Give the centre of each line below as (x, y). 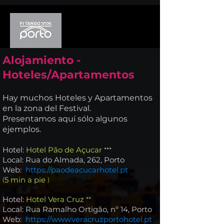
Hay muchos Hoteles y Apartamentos (77, 98)
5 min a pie (26, 180)
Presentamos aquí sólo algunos (65, 119)
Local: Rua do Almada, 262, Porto (63, 160)
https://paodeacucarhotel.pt (77, 170)
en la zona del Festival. (47, 108)
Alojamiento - (41, 60)
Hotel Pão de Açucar (64, 150)
